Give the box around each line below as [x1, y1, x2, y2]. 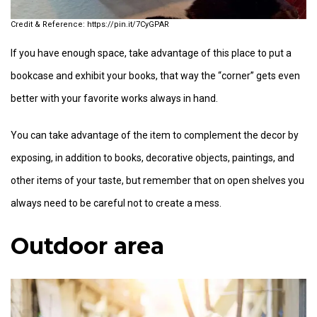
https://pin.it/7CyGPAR [87, 19, 169, 29]
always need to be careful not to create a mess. [11, 197, 221, 209]
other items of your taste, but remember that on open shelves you [11, 174, 304, 186]
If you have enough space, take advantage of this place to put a [11, 47, 292, 59]
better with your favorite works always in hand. [11, 92, 218, 104]
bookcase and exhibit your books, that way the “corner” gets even [11, 69, 300, 81]
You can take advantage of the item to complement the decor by [11, 129, 299, 141]
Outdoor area [11, 232, 164, 260]
